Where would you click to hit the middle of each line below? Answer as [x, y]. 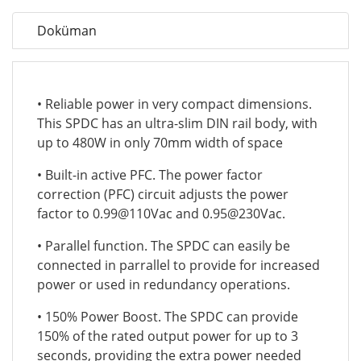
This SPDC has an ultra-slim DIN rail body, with [177, 124]
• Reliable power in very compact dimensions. [174, 104]
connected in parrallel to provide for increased [178, 266]
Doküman [67, 31]
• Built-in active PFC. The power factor [150, 175]
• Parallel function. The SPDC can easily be [164, 246]
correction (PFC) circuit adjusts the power [163, 195]
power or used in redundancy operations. [164, 285]
